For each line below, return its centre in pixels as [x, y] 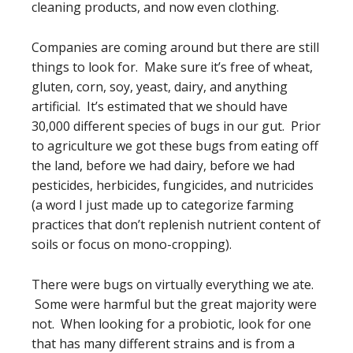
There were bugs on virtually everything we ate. [173, 284]
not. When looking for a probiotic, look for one [171, 324]
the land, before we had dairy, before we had [163, 165]
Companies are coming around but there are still [175, 47]
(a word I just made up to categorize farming [163, 205]
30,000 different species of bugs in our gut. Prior [176, 126]
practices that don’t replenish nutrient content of [176, 225]
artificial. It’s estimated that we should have [160, 106]
